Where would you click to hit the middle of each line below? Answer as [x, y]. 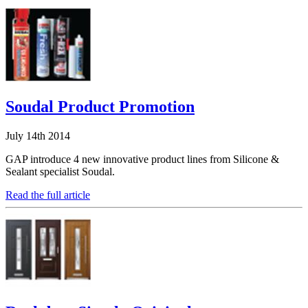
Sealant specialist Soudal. [60, 171]
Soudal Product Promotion [100, 106]
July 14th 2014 [38, 135]
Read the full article [48, 195]
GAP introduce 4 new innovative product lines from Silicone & [142, 159]
